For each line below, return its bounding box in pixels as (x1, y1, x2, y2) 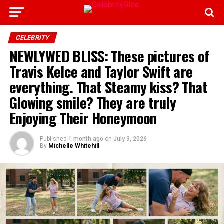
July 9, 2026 (113, 135, 147, 142)
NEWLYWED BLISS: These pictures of (9, 45, 209, 66)
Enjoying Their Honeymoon (9, 107, 157, 128)
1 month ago (68, 135, 103, 142)
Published (39, 135, 67, 142)
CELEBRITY (14, 34, 50, 41)
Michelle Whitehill (48, 142, 99, 149)
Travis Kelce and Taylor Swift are (9, 61, 193, 82)
